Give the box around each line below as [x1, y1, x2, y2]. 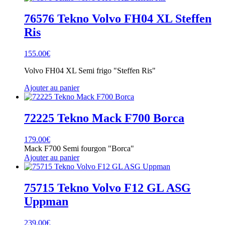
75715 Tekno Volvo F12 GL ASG [24, 181, 191, 195]
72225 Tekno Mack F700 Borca [24, 111, 184, 125]
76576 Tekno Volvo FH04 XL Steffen [24, 12, 211, 26]
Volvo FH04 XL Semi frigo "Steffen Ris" [24, 66, 156, 75]
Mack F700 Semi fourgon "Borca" [24, 144, 134, 153]
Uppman [24, 195, 68, 208]
